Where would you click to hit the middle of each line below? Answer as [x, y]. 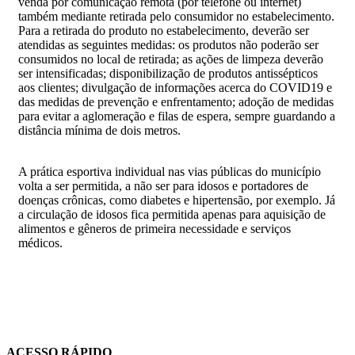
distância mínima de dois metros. [99, 130]
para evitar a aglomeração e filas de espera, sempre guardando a [177, 116]
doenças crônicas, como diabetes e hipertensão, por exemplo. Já [177, 200]
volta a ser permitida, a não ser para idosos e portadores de [163, 185]
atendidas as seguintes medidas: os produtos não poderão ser [168, 44]
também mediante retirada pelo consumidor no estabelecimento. [176, 16]
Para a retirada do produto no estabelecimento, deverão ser [164, 30]
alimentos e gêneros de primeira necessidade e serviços [155, 228]
